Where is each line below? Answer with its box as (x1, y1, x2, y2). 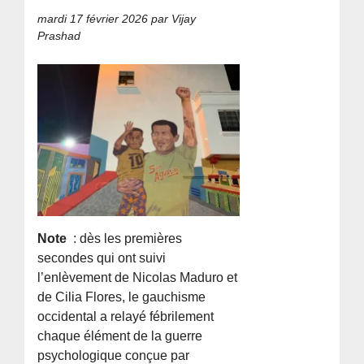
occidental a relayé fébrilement (37, 310, 214, 324)
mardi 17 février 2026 (37, 12, 149, 26)
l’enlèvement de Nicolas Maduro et (37, 271, 238, 285)
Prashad (37, 29, 81, 43)
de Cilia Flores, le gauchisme (37, 290, 206, 305)
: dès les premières (70, 232, 183, 246)
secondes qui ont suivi (37, 251, 167, 266)
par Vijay (148, 12, 197, 26)
